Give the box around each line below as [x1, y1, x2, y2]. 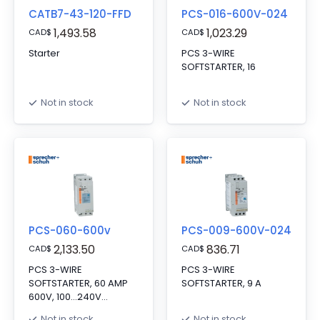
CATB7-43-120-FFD [29, 6, 131, 21]
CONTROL [29, 304, 72, 317]
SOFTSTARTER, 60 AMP [29, 276, 128, 290]
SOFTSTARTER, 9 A [181, 276, 261, 290]
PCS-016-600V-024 [181, 6, 288, 21]
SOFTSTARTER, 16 [181, 60, 256, 74]
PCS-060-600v [29, 223, 111, 238]
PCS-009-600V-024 [181, 223, 291, 238]
